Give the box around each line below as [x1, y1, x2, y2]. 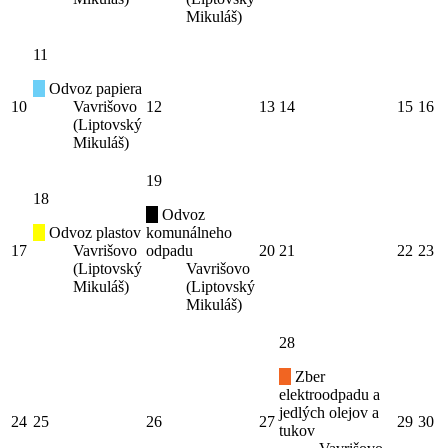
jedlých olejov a [279, 404, 379, 422]
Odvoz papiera [45, 80, 142, 98]
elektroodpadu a [279, 386, 380, 404]
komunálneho [146, 224, 232, 242]
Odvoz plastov [45, 224, 141, 242]
